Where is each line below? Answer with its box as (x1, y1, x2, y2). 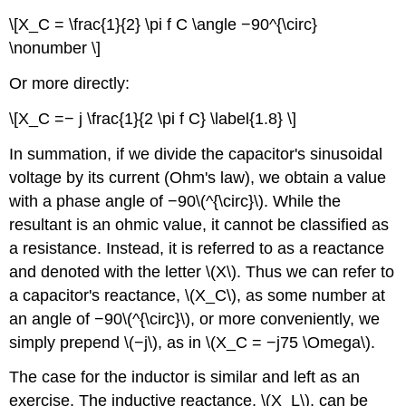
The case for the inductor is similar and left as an (9, 368, 361, 387)
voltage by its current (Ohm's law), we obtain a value (9, 168, 387, 187)
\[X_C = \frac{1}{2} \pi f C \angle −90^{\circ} (9, 15, 318, 34)
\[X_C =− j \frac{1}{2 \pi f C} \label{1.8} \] (9, 109, 297, 128)
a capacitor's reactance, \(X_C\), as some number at (9, 285, 386, 304)
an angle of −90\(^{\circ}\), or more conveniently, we (9, 309, 381, 328)
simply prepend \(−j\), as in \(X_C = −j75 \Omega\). (9, 333, 376, 352)
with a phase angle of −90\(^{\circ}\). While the (9, 191, 342, 210)
